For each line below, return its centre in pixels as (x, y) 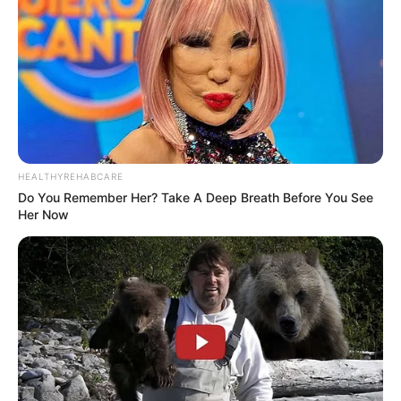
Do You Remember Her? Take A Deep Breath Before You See (196, 197)
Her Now (43, 214)
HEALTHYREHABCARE (71, 176)
